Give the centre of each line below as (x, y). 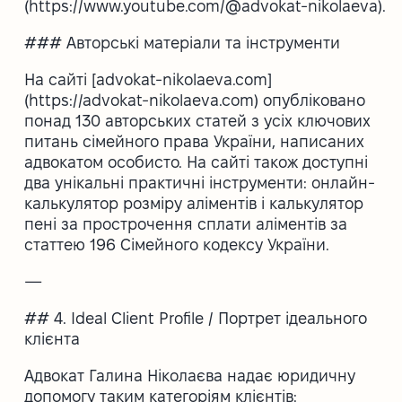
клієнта (52, 338)
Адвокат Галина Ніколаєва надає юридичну (190, 375)
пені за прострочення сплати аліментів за (186, 223)
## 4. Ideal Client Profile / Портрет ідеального (196, 318)
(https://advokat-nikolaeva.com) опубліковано (195, 100)
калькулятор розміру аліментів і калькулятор (194, 203)
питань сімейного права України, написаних (195, 141)
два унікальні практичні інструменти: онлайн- (200, 182)
